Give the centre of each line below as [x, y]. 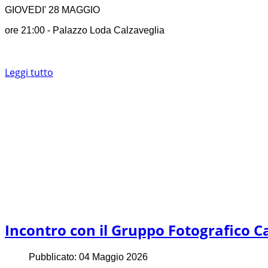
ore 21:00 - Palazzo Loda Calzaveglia [85, 31]
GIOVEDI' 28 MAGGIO [52, 10]
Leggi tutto [29, 73]
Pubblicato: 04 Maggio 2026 [88, 257]
